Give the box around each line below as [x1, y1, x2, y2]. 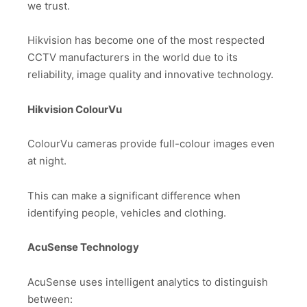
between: [27, 292, 73, 306]
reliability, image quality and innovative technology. [27, 68, 273, 82]
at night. [27, 154, 66, 168]
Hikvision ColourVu [27, 102, 122, 116]
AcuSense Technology [27, 241, 139, 254]
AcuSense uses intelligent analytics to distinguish [27, 275, 268, 288]
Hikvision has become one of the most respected [27, 34, 265, 47]
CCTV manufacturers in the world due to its [27, 51, 238, 64]
